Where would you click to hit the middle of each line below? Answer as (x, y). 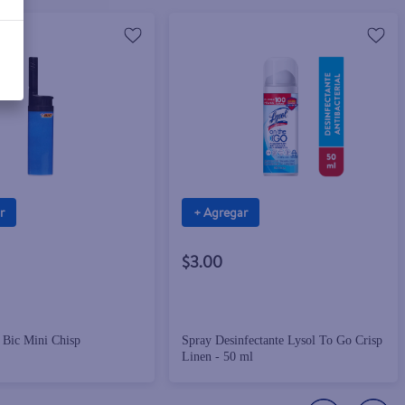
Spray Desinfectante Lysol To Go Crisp (283, 341)
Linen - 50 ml (218, 357)
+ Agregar (221, 212)
